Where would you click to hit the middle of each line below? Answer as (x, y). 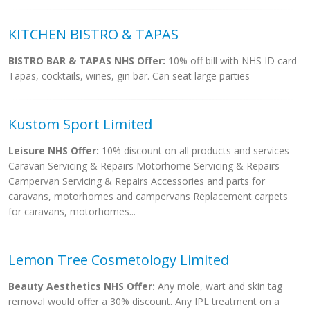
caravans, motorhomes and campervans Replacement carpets (148, 196)
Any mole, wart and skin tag (219, 286)
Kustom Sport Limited (80, 124)
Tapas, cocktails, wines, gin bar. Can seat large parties (129, 76)
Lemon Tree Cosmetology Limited (119, 260)
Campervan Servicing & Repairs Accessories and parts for (137, 181)
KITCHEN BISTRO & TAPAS (93, 34)
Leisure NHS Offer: (54, 151)
